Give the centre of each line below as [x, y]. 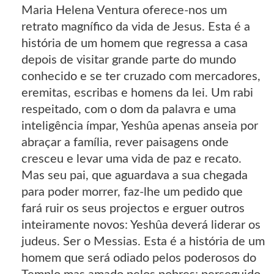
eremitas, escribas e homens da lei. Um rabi [137, 93]
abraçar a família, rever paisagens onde [125, 142]
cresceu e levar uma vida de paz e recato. [131, 159]
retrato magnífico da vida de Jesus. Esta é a [136, 27]
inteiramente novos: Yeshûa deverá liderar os [141, 225]
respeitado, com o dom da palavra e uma [129, 109]
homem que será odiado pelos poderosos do [139, 258]
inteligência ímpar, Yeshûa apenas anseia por [140, 126]
